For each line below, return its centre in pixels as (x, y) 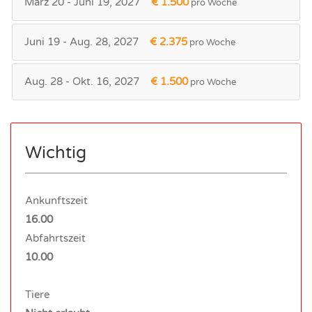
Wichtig (56, 153)
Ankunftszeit (56, 200)
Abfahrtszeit (55, 238)
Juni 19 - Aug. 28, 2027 (81, 41)
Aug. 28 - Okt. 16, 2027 (82, 81)
